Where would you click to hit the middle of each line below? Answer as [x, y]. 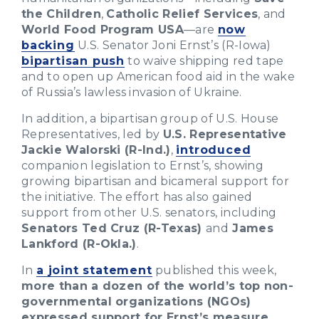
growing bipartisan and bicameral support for [156, 181]
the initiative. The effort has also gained [137, 197]
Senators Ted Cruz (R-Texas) [114, 228]
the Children [61, 14]
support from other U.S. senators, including [149, 212]
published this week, [214, 270]
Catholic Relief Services [182, 14]
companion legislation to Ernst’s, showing [143, 165]
